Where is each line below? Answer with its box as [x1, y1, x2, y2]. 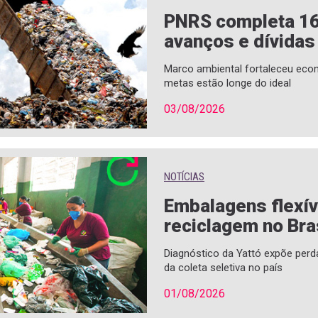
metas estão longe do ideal [164, 76, 291, 89]
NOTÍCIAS [164, 170, 204, 183]
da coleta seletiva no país [164, 261, 283, 274]
